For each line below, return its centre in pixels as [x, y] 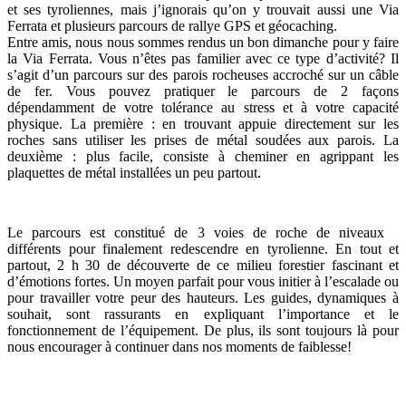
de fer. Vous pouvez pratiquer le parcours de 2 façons [203, 91]
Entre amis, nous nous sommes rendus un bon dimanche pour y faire [203, 42]
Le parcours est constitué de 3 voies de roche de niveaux [196, 232]
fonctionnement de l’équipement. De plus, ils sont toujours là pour [203, 330]
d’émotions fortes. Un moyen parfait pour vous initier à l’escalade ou [203, 281]
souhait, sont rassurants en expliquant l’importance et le [203, 314]
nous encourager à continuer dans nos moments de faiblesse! [179, 346]
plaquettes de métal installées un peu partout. [134, 172]
